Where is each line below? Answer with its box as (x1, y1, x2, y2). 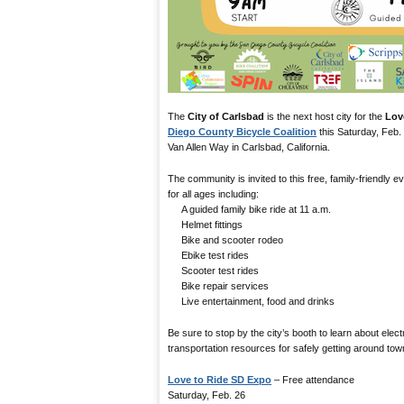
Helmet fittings (168, 218, 243, 230)
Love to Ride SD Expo (168, 373, 271, 385)
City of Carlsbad (188, 110, 264, 122)
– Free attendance (271, 373, 354, 385)
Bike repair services (168, 280, 269, 291)
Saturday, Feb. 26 (168, 389, 245, 400)
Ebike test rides (168, 249, 249, 261)
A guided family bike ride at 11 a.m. (168, 203, 331, 215)
